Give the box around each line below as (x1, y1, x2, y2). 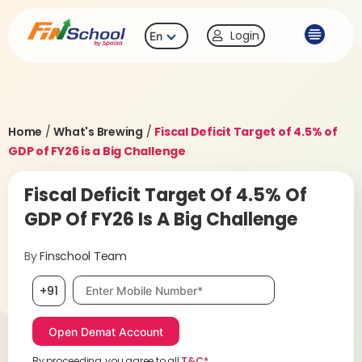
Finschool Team (40, 248, 127, 264)
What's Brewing (53, 124, 143, 140)
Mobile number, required (72, 275, 209, 291)
